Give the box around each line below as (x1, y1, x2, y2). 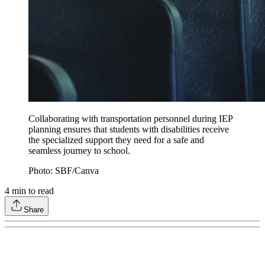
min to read (9, 186, 54, 196)
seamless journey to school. (28, 146, 130, 156)
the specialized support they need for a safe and (28, 135, 204, 146)
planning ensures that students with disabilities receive (28, 124, 229, 135)
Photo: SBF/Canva (28, 166, 99, 176)
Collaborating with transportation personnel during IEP (28, 114, 232, 124)
